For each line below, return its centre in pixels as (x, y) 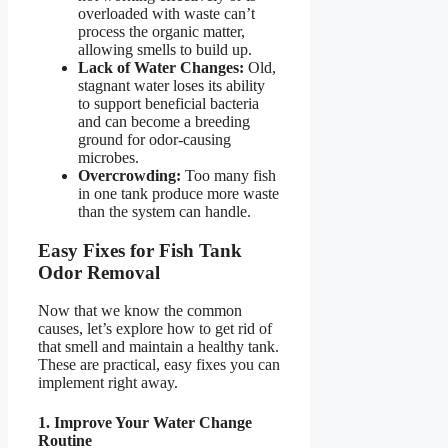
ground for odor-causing (154, 139)
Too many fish (228, 175)
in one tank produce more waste (178, 193)
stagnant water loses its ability (171, 85)
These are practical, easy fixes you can (159, 365)
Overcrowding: (129, 175)
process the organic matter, (161, 31)
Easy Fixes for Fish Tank (140, 250)
